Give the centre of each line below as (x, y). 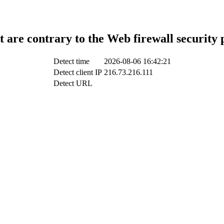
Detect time (71, 61)
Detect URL (73, 83)
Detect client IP (77, 72)
